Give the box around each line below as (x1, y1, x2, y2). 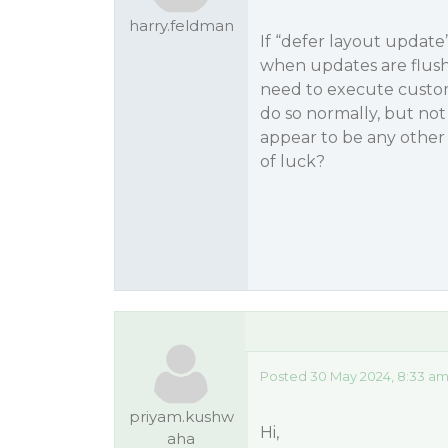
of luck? (259, 152, 325, 171)
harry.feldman (128, 16, 234, 35)
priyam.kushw (128, 407, 234, 426)
